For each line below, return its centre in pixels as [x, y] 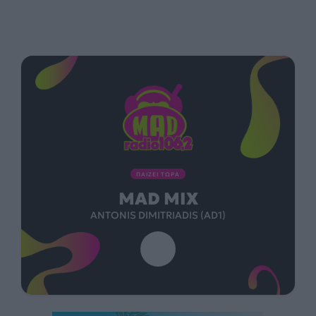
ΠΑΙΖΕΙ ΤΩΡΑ [158, 175]
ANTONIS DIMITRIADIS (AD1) [158, 215]
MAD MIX [158, 199]
